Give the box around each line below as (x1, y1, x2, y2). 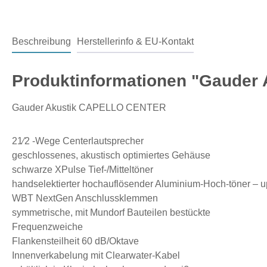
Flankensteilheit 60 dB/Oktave (12, 235, 139, 246)
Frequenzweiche (12, 221, 83, 232)
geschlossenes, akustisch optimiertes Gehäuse (12, 150, 210, 160)
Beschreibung (12, 36, 71, 46)
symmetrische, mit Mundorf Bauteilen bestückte (12, 207, 210, 218)
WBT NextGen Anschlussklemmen (12, 193, 158, 203)
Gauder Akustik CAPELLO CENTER (12, 102, 166, 113)
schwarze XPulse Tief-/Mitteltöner (12, 164, 153, 175)
